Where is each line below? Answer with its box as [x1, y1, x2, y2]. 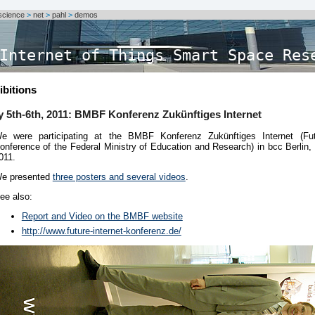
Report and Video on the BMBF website [21, 210, 183, 221]
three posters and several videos [52, 172, 186, 183]
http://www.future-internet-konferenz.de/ [21, 226, 181, 237]
